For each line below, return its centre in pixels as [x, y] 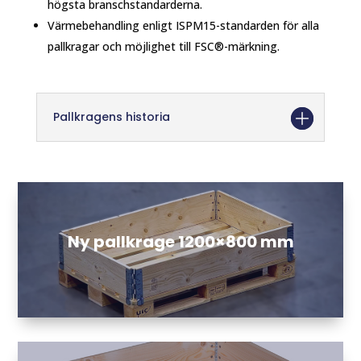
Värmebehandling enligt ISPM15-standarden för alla [183, 26]
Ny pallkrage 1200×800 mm [180, 242]
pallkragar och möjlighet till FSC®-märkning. [163, 47]
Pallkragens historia [111, 117]
